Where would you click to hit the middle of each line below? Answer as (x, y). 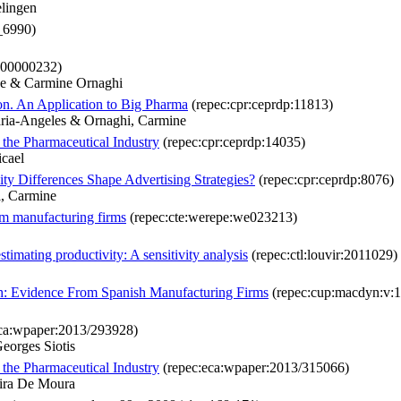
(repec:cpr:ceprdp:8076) (324, 180)
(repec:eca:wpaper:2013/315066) (254, 368)
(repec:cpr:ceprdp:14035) (232, 142)
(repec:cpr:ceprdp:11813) (260, 105)
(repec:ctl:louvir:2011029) (323, 255)
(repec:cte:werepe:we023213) (212, 218)
